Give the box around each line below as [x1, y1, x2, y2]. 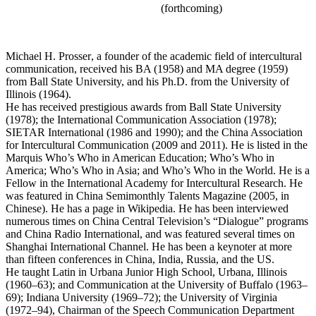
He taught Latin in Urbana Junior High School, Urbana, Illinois [6, 265, 287, 278]
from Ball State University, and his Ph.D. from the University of [6, 75, 289, 87]
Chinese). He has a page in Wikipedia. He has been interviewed [6, 202, 288, 214]
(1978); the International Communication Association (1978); [6, 113, 276, 126]
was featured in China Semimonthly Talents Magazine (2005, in [6, 189, 289, 202]
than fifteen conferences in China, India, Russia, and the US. [6, 253, 274, 265]
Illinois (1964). [6, 87, 71, 100]
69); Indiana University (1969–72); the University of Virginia [6, 291, 277, 303]
